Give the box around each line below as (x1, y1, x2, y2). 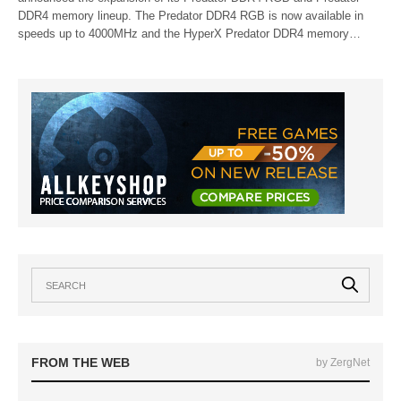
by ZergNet (316, 356, 370, 370)
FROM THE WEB (31, 355, 130, 371)
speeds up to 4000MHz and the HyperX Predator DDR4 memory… (18, 27, 362, 41)
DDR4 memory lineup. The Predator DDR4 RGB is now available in (18, 9, 364, 23)
